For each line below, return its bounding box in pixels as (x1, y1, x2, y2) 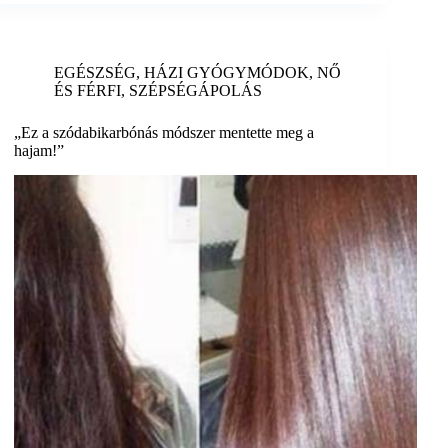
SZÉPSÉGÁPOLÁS (129, 82, 263, 100)
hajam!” (14, 142, 65, 160)
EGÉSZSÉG (54, 64, 137, 82)
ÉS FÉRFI (54, 82, 122, 100)
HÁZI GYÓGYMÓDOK (144, 64, 310, 82)
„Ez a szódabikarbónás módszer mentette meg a (14, 124, 315, 142)
